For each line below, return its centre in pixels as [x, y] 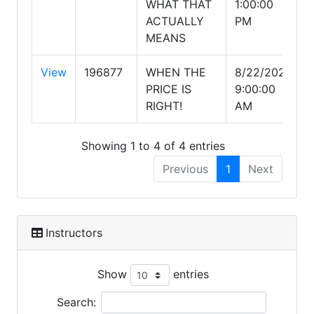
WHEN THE [176, 72]
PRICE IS [169, 89]
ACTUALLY [175, 21]
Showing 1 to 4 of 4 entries [153, 145]
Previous [185, 169]
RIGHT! [164, 106]
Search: [76, 302]
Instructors [74, 232]
